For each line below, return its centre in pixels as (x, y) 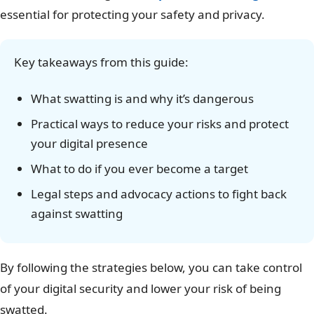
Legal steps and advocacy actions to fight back (159, 193)
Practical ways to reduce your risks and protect (160, 123)
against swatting (77, 213)
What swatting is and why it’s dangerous (142, 98)
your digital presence (89, 143)
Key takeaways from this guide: (101, 62)
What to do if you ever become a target (139, 168)
